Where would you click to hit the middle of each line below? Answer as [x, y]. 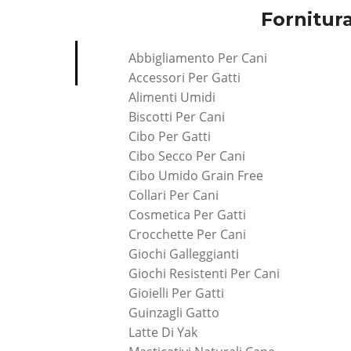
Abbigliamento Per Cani [197, 58]
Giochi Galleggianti [183, 253]
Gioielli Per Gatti [176, 293]
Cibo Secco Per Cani [186, 156]
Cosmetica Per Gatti [187, 214]
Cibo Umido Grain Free [195, 175]
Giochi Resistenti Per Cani [204, 273]
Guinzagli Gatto [174, 312]
